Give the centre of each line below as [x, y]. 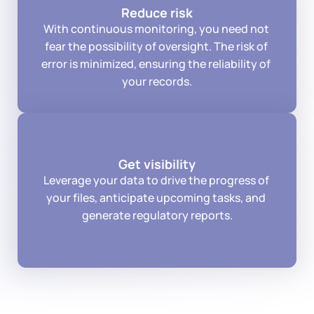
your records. [157, 81]
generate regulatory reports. [157, 215]
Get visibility [157, 164]
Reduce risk [157, 13]
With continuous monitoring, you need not [156, 29]
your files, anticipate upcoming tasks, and [156, 197]
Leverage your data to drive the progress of [156, 180]
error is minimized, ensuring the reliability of [156, 64]
